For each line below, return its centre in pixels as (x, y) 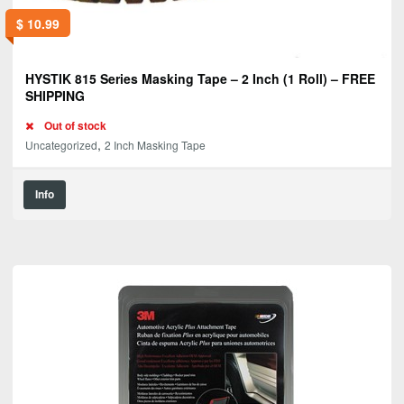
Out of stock (75, 126)
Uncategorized (61, 145)
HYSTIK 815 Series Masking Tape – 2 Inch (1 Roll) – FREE (200, 79)
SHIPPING (55, 96)
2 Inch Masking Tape (155, 145)
